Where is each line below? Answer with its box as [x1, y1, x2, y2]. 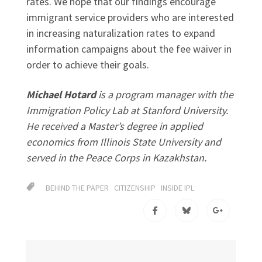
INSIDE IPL [161, 182, 194, 193]
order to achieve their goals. [26, 58, 149, 72]
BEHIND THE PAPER [46, 182, 109, 193]
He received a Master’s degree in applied [26, 119, 203, 133]
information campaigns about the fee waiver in [26, 42, 232, 56]
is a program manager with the [96, 87, 233, 101]
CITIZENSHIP [114, 182, 156, 193]
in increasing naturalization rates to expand [26, 26, 215, 40]
